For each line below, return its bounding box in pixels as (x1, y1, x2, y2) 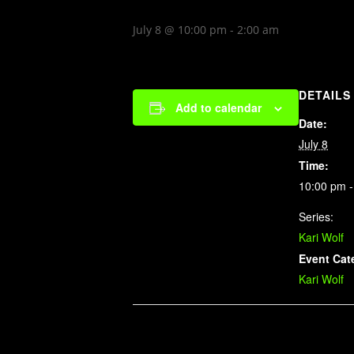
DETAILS (299, 87, 351, 103)
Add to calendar (175, 100, 262, 115)
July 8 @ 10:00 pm (133, 22, 227, 37)
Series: (299, 209, 333, 224)
